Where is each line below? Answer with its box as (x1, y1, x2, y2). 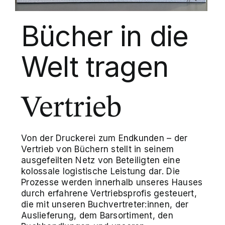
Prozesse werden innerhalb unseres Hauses (21, 177, 203, 188)
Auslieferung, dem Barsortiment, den (21, 210, 174, 221)
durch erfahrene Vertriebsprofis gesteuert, (21, 188, 197, 199)
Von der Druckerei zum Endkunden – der (21, 133, 188, 144)
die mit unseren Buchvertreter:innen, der (21, 199, 189, 210)
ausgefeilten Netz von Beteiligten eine (21, 155, 180, 166)
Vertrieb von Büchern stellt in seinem (21, 144, 174, 155)
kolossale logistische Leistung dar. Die (21, 166, 180, 177)
